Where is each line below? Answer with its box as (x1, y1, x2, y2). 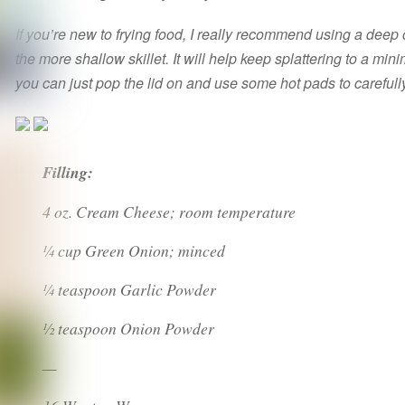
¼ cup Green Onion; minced (42, 239, 226, 261)
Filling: (42, 160, 94, 184)
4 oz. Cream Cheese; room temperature (42, 200, 297, 222)
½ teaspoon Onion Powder (42, 317, 215, 340)
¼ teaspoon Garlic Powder (42, 278, 217, 301)
